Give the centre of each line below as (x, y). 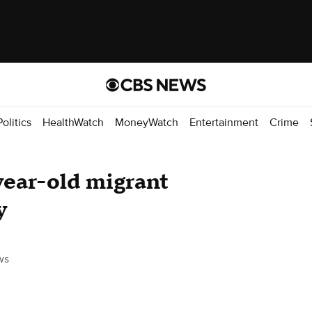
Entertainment (224, 122)
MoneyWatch (147, 122)
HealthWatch (73, 122)
